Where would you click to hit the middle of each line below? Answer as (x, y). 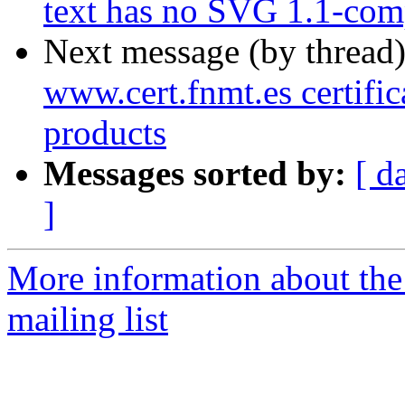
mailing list (88, 319)
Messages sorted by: (195, 174)
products (105, 133)
